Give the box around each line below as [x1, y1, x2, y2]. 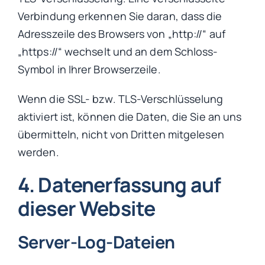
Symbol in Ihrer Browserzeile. [18, 62, 161, 76]
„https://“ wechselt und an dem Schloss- [18, 44, 218, 59]
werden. [18, 144, 59, 159]
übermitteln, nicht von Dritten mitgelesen [18, 127, 224, 141]
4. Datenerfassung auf [18, 170, 221, 198]
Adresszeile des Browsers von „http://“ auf [18, 26, 225, 41]
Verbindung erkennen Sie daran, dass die [18, 8, 222, 23]
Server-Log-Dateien [18, 230, 175, 254]
